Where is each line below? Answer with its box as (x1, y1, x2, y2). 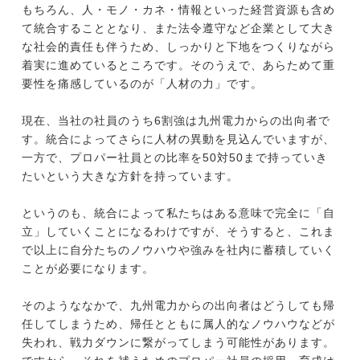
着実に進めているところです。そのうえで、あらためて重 (21, 59, 335, 72)
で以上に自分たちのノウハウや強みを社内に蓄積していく (21, 243, 335, 257)
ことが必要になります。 (21, 262, 154, 276)
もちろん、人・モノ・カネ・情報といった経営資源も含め (21, 3, 335, 17)
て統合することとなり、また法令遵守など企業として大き (21, 22, 335, 35)
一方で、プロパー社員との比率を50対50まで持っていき (21, 151, 328, 165)
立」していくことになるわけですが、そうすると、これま (21, 225, 335, 239)
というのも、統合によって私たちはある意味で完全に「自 (21, 207, 335, 220)
